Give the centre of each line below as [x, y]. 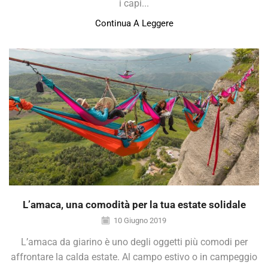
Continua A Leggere [134, 24]
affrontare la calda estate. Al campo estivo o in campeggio [134, 257]
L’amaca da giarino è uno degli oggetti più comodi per [134, 242]
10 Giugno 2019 [139, 221]
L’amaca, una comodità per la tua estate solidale [134, 205]
